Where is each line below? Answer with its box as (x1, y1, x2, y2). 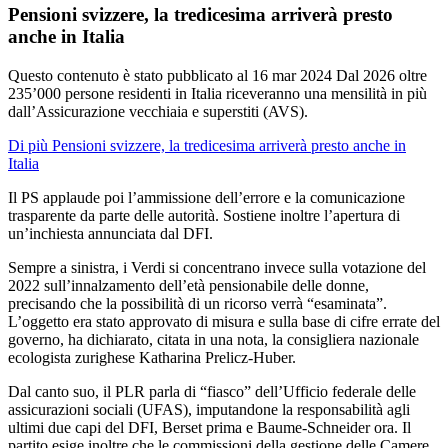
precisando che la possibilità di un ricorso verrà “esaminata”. (8, 294, 387, 312)
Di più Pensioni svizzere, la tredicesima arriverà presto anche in (8, 136, 406, 154)
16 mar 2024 (252, 66, 336, 84)
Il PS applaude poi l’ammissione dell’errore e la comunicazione (8, 188, 405, 206)
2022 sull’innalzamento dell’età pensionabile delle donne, (8, 276, 369, 294)
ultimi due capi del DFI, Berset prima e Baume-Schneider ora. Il (8, 418, 411, 436)
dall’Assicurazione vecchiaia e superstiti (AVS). (8, 102, 308, 120)
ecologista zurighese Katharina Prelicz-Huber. (8, 348, 296, 366)
